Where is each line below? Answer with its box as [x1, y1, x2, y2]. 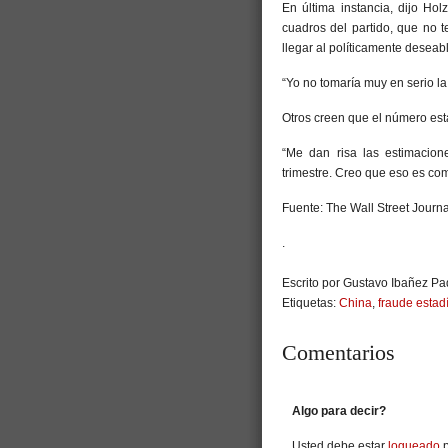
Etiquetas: [282, 296, 339, 311]
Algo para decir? [292, 404, 386, 419]
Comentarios [282, 340, 395, 366]
